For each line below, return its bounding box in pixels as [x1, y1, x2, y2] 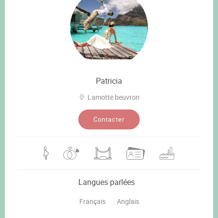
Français [79, 196, 106, 206]
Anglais [116, 196, 139, 206]
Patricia [96, 75, 122, 86]
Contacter [93, 114, 125, 124]
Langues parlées [78, 176, 135, 187]
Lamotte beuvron [88, 92, 140, 102]
